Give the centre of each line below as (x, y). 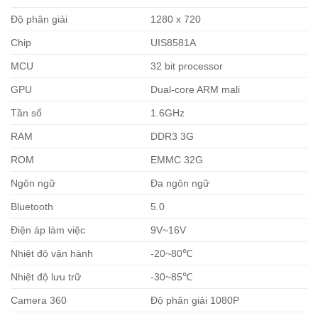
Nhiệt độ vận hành (52, 253)
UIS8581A (174, 42)
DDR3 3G (172, 136)
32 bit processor (187, 66)
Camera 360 (39, 300)
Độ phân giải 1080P (195, 300)
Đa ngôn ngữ (180, 183)
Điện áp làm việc (48, 230)
